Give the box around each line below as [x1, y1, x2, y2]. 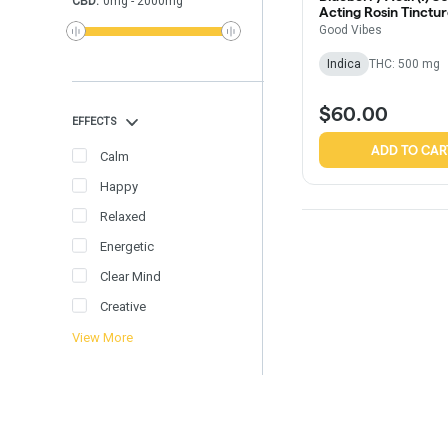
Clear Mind [100, 268, 161, 284]
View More [72, 330, 133, 345]
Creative [100, 298, 146, 314]
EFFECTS [72, 114, 117, 128]
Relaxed [100, 208, 146, 224]
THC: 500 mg [369, 57, 440, 72]
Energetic [100, 238, 154, 254]
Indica [327, 57, 361, 72]
